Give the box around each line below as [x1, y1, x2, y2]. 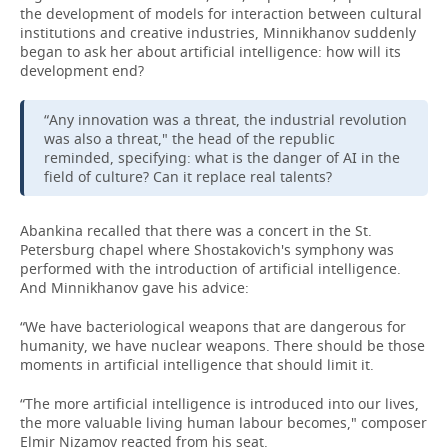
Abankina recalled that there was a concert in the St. [20, 221, 372, 240]
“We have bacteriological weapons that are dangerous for [20, 317, 406, 336]
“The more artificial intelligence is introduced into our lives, [20, 394, 419, 413]
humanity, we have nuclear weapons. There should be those [20, 336, 425, 355]
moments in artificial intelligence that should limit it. [20, 355, 374, 374]
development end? [20, 61, 144, 80]
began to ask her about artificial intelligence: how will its [20, 42, 401, 61]
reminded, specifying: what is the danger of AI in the [44, 148, 400, 167]
